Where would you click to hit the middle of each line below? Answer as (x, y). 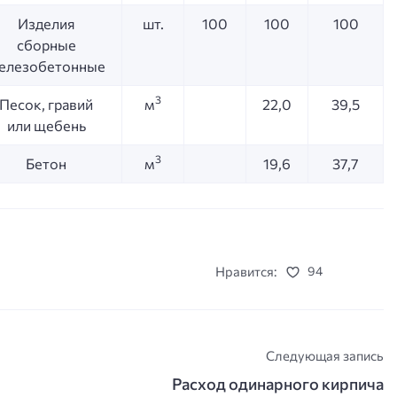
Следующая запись (325, 356)
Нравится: (246, 271)
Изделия (46, 23)
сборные (46, 44)
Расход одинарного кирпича (278, 383)
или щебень (46, 125)
